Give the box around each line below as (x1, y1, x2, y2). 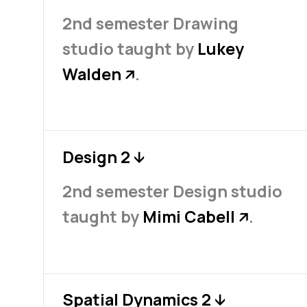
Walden (62, 63, 125, 86)
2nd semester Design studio (62, 180, 282, 203)
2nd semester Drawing (62, 12, 238, 35)
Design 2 (62, 145, 134, 168)
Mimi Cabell (142, 206, 238, 228)
